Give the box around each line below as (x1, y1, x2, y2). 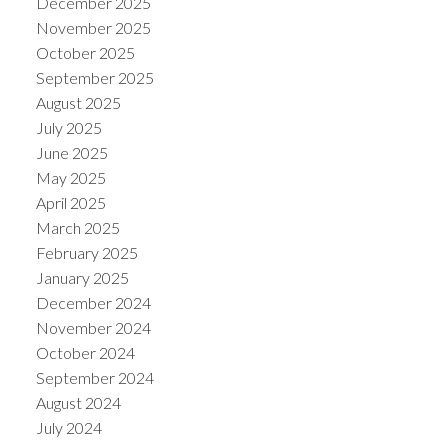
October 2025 (35, 43, 135, 63)
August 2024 (35, 393, 121, 413)
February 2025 (35, 243, 138, 263)
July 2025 (35, 118, 102, 138)
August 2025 (35, 93, 121, 113)
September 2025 (35, 68, 154, 88)
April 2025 (35, 193, 106, 213)
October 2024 (35, 343, 135, 363)
